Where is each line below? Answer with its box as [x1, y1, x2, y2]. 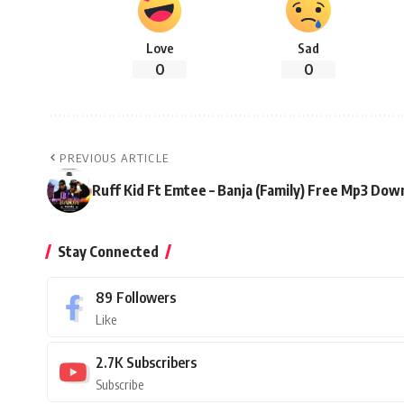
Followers [116, 289, 176, 308]
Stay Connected [58, 243, 159, 262]
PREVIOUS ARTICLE [60, 151, 170, 166]
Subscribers [126, 353, 197, 372]
